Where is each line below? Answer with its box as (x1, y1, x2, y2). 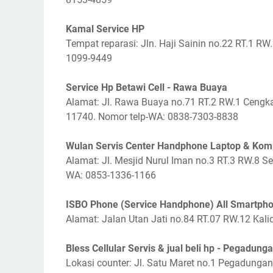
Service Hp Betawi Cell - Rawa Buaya (66, 82, 227, 93)
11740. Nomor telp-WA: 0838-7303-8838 (66, 111, 238, 122)
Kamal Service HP (66, 23, 144, 35)
